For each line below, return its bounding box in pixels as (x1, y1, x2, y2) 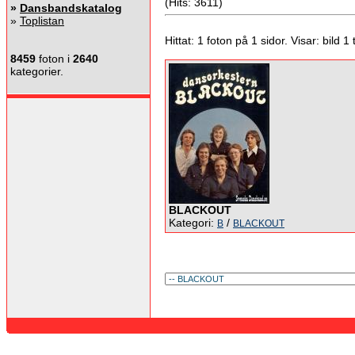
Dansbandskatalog (20, 2, 122, 14)
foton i (36, 52, 73, 65)
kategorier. (10, 65, 63, 78)
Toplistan (20, 14, 64, 27)
